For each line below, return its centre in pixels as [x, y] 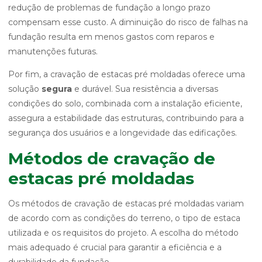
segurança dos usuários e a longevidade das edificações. [123, 133]
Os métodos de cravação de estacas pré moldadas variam [126, 204]
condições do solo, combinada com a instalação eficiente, [125, 104]
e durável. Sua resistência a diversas [145, 89]
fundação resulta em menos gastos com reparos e [111, 37]
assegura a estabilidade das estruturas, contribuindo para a [126, 118]
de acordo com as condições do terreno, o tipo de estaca [124, 218]
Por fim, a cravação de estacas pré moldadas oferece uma [127, 74]
